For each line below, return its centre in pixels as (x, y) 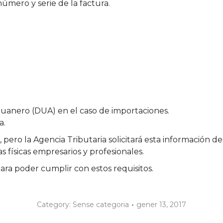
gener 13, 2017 (161, 205)
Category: (55, 205)
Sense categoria (101, 205)
